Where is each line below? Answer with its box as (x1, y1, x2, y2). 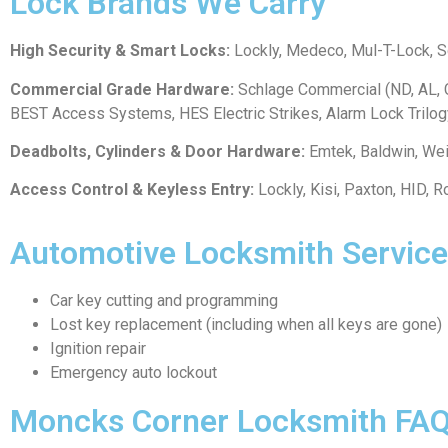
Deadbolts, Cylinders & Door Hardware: (10, 141, 305, 161)
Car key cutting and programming (50, 290, 278, 310)
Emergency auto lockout (50, 362, 217, 382)
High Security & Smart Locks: (10, 41, 230, 61)
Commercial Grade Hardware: (10, 79, 234, 99)
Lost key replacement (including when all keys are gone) (50, 314, 442, 334)
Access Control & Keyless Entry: (10, 180, 254, 200)
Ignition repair (50, 338, 146, 358)
